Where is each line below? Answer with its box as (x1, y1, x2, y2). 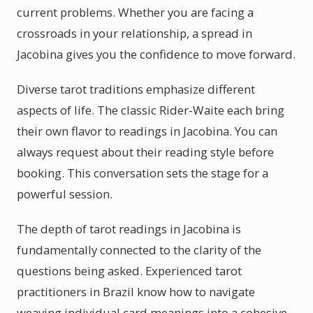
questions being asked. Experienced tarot (17, 263, 242, 279)
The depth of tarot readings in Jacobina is (17, 221, 241, 237)
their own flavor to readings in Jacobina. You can (17, 123, 277, 139)
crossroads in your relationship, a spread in (17, 25, 252, 41)
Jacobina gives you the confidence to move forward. (17, 46, 296, 62)
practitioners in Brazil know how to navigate (17, 284, 255, 300)
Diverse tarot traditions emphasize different (17, 81, 255, 97)
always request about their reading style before (17, 144, 274, 160)
